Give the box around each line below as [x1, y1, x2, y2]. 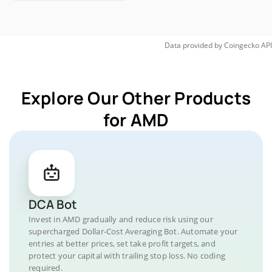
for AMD [103, 108, 169, 131]
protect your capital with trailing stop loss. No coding [29, 250, 226, 261]
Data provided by [165, 40, 222, 50]
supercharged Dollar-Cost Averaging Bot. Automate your [29, 226, 238, 237]
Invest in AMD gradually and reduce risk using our [29, 214, 213, 225]
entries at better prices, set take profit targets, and [29, 238, 216, 249]
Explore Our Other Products [21, 86, 251, 109]
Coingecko [224, 40, 259, 50]
